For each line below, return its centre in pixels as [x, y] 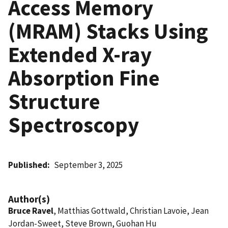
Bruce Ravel [31, 210]
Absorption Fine [84, 78]
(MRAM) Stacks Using [108, 31]
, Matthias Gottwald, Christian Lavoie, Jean [131, 210]
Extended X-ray [80, 54]
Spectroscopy [74, 124]
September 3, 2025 [89, 165]
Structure [54, 101]
